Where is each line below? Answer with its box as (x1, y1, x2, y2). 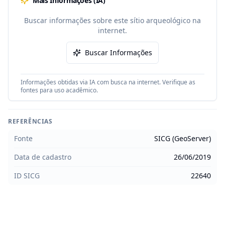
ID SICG (14, 171, 40, 180)
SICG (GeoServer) (154, 134, 211, 143)
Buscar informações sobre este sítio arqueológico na (24, 16, 201, 25)
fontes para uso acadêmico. (21, 86, 98, 94)
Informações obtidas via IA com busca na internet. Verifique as (21, 78, 195, 86)
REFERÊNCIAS (8, 117, 53, 126)
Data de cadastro (14, 152, 71, 162)
